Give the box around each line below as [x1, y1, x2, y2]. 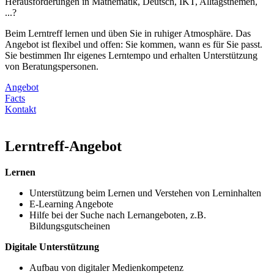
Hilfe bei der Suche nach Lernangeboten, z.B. [29, 209, 206, 220]
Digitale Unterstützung [5, 241, 99, 252]
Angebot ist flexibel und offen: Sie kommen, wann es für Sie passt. [5, 39, 262, 50]
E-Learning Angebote [29, 198, 113, 209]
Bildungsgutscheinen [29, 220, 110, 231]
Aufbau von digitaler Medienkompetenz [29, 262, 183, 273]
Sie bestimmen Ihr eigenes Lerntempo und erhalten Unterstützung [5, 50, 257, 61]
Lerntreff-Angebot [5, 138, 122, 154]
